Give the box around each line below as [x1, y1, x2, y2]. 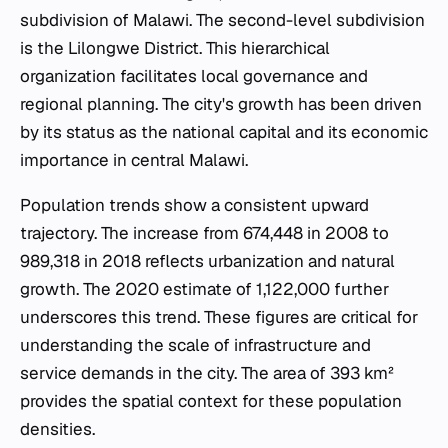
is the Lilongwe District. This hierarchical [20, 37, 330, 60]
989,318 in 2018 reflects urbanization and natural [20, 250, 395, 273]
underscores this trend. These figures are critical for [20, 306, 418, 329]
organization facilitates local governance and [20, 65, 368, 88]
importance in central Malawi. [20, 149, 248, 172]
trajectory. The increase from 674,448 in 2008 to [20, 222, 389, 245]
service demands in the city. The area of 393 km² [20, 362, 394, 385]
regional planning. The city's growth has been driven [20, 93, 422, 116]
